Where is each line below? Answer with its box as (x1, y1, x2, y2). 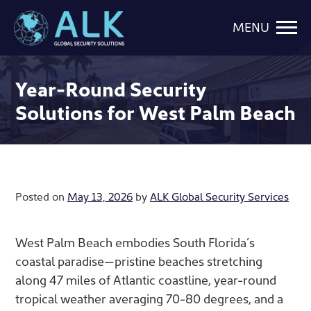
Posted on (15, 187, 67, 203)
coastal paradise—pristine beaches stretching (15, 251, 262, 269)
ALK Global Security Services (150, 187, 289, 203)
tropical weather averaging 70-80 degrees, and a (15, 289, 283, 307)
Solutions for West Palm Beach (15, 97, 296, 126)
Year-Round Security (15, 74, 206, 102)
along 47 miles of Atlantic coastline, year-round (15, 270, 276, 288)
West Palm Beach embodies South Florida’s (15, 233, 255, 251)
